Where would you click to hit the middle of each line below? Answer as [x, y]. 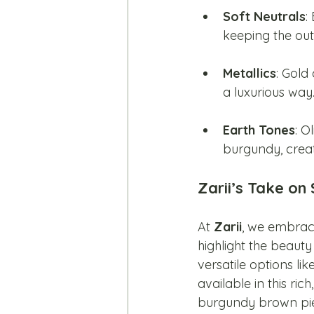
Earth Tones [259, 130]
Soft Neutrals [264, 17]
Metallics [250, 74]
